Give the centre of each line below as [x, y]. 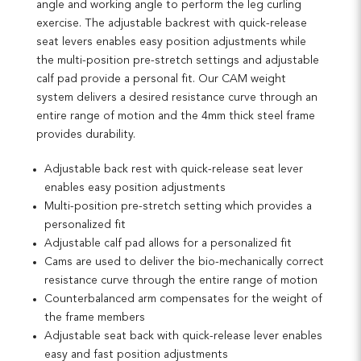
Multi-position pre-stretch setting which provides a [178, 207]
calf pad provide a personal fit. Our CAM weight [161, 79]
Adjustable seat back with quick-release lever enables [183, 336]
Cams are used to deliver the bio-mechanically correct [184, 262]
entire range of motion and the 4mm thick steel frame [176, 116]
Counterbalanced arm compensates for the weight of [183, 299]
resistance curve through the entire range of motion [181, 281]
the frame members [95, 318]
